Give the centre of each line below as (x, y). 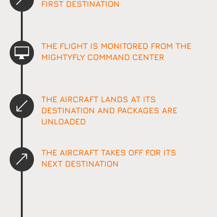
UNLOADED (63, 122)
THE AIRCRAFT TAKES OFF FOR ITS (108, 153)
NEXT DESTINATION (80, 164)
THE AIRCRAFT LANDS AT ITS (98, 100)
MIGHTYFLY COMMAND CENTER (102, 57)
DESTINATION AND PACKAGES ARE (109, 111)
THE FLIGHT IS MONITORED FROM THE (116, 46)
